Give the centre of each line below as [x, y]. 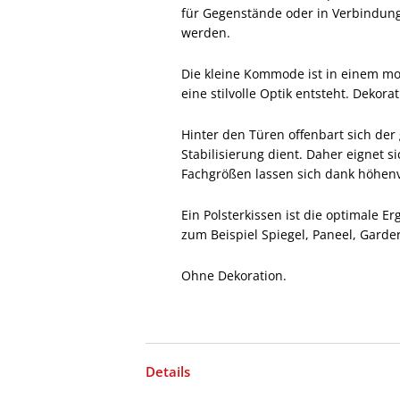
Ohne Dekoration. [234, 275]
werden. [206, 33]
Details [168, 371]
